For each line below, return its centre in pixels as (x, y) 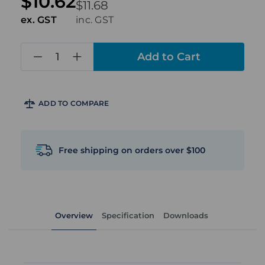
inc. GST (95, 20)
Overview (74, 216)
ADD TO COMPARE (74, 104)
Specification (128, 216)
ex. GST (39, 20)
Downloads (186, 216)
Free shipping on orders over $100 (132, 150)
